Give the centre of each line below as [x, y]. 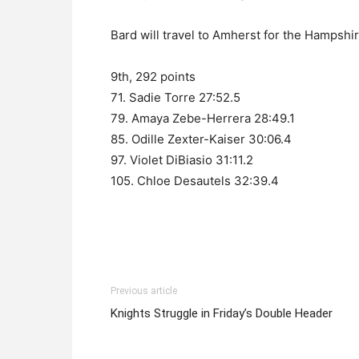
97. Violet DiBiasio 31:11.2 [182, 160]
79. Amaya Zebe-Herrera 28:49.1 [203, 118]
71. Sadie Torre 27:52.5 [175, 97]
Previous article [144, 291]
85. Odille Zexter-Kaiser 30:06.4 [201, 139]
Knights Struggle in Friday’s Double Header [222, 313]
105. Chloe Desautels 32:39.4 [195, 181]
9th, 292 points [153, 77]
